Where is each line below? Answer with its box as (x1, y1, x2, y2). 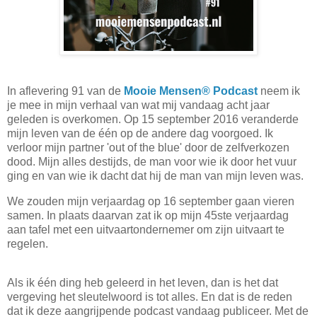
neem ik (258, 84, 300, 97)
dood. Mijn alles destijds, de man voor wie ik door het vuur (7, 155, 296, 168)
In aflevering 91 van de (7, 84, 124, 97)
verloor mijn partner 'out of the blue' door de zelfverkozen (7, 141, 289, 154)
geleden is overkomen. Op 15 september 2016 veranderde (7, 113, 299, 125)
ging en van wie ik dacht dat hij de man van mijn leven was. (7, 169, 304, 182)
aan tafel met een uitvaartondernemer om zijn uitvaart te (7, 223, 284, 236)
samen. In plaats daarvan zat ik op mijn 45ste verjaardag (7, 209, 289, 221)
